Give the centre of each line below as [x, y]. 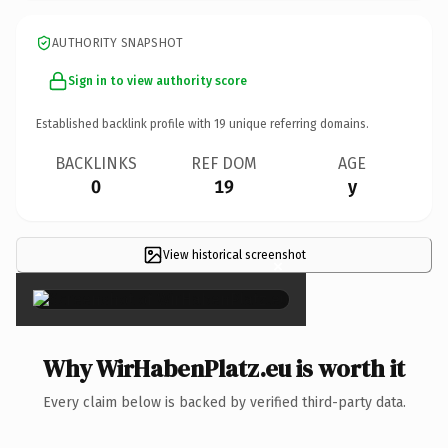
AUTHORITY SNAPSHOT [118, 42]
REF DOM [224, 163]
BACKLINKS [96, 163]
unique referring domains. [297, 123]
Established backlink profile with [125, 123]
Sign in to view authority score [157, 80]
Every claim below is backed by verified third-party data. [224, 402]
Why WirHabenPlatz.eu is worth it [224, 368]
